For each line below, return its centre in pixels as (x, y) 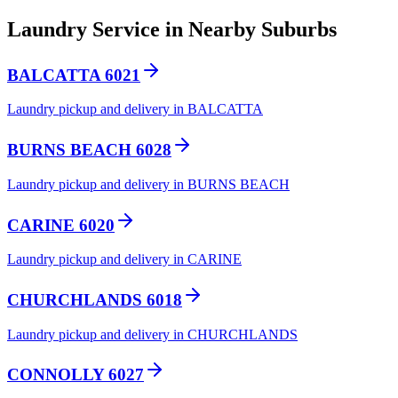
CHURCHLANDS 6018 (95, 299)
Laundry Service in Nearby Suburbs (172, 29)
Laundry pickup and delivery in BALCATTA (135, 109)
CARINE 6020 (61, 225)
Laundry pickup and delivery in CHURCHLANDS (152, 334)
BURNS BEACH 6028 (89, 150)
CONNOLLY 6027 (76, 375)
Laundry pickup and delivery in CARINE (124, 259)
